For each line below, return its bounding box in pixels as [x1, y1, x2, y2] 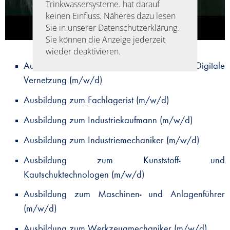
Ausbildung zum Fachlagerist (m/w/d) [24, 95, 169, 106]
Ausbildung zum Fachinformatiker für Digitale [24, 61, 225, 72]
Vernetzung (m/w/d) [24, 75, 102, 86]
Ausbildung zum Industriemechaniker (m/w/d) [24, 135, 199, 146]
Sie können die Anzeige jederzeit [45, 33, 165, 45]
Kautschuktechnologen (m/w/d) [24, 169, 144, 180]
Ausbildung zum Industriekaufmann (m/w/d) [24, 115, 193, 126]
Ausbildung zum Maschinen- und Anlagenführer [24, 189, 225, 200]
